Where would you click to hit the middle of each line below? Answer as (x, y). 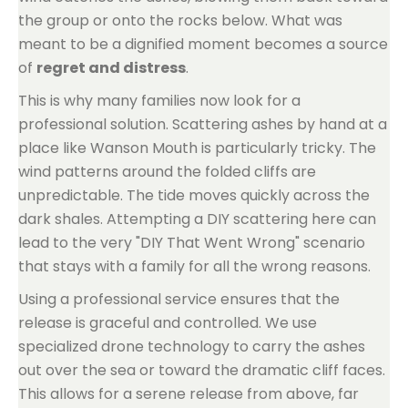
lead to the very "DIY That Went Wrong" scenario (192, 243)
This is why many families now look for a (159, 101)
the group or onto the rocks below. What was (180, 20)
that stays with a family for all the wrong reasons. (194, 266)
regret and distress (111, 68)
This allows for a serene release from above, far (189, 394)
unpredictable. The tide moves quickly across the (194, 195)
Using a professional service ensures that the (179, 299)
